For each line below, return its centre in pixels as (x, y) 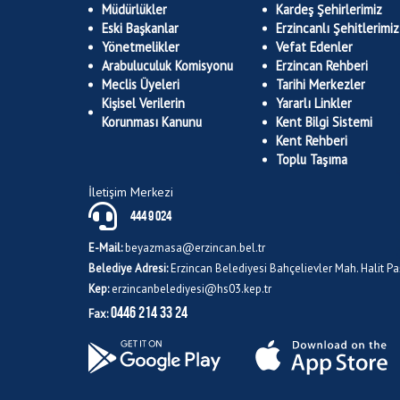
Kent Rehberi (312, 141)
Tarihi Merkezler (321, 84)
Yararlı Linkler (314, 103)
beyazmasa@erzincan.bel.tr (195, 248)
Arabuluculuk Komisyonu (167, 66)
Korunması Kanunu (152, 122)
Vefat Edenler (314, 47)
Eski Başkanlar (140, 28)
